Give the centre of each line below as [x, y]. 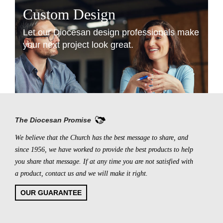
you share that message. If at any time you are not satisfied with [104, 162]
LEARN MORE [137, 110]
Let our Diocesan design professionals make [111, 33]
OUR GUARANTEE [51, 193]
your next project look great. [78, 45]
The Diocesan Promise [53, 120]
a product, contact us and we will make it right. [81, 174]
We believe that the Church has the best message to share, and [102, 138]
